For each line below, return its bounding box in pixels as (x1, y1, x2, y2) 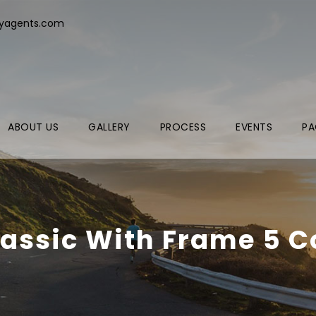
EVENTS (236, 120, 272, 135)
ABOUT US (8, 120, 59, 135)
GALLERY (88, 120, 130, 135)
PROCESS (159, 120, 206, 135)
